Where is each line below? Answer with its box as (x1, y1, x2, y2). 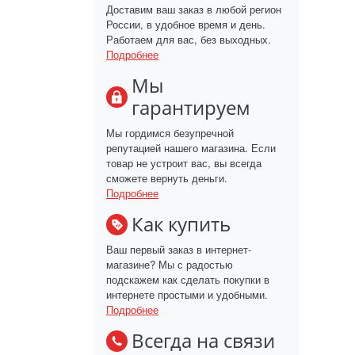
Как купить (132, 211, 231, 238)
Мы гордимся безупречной (106, 125, 234, 141)
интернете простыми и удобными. (106, 287, 268, 303)
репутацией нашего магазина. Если (106, 140, 276, 156)
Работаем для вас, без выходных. (106, 32, 271, 48)
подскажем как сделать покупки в (106, 272, 269, 288)
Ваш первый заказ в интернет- (106, 242, 251, 258)
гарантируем (131, 94, 250, 121)
